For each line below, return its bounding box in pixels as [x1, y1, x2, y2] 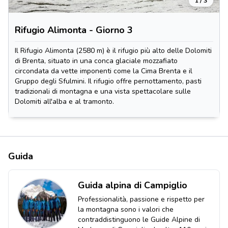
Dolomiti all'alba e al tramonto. [15, 97, 114, 106]
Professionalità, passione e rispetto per [78, 194, 205, 204]
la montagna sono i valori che [78, 205, 174, 214]
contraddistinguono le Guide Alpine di [78, 215, 200, 224]
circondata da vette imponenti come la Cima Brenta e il [15, 66, 192, 76]
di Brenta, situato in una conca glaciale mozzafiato [15, 56, 178, 66]
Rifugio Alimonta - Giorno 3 [15, 24, 133, 36]
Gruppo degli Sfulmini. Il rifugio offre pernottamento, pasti [15, 76, 202, 86]
